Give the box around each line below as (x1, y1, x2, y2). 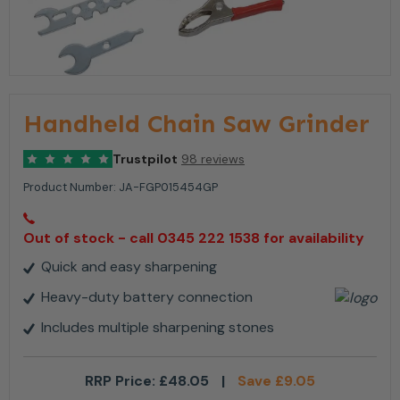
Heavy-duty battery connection (41, 287, 253, 307)
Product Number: (23, 179, 119, 196)
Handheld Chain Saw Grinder (23, 109, 370, 139)
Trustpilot (112, 151, 178, 168)
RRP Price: (85, 371, 159, 391)
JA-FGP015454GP (119, 179, 218, 196)
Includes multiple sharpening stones (41, 318, 274, 337)
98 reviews (181, 151, 245, 168)
